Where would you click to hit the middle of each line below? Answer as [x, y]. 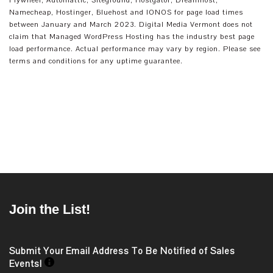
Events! [27, 264]
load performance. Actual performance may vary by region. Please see [135, 49]
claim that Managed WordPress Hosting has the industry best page [132, 37]
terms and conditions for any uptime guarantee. [96, 61]
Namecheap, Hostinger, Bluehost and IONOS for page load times [126, 12]
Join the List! [50, 209]
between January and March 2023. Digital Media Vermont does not [131, 24]
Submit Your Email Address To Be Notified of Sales [122, 251]
